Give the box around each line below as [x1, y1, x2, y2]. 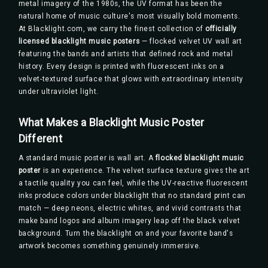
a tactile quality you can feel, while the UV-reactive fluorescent [18, 179, 248, 188]
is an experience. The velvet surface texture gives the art [41, 166, 250, 175]
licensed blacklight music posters [18, 36, 140, 45]
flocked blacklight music [155, 154, 244, 163]
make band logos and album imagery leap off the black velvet [18, 217, 240, 226]
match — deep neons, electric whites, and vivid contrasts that [18, 204, 242, 213]
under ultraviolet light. [18, 87, 99, 96]
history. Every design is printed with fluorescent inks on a [18, 62, 224, 71]
